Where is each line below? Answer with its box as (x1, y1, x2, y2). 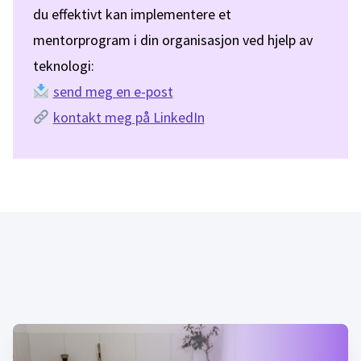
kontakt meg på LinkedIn (52, 108, 205, 127)
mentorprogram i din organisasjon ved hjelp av (33, 31, 313, 49)
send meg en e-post (52, 82, 173, 101)
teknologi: (33, 56, 94, 75)
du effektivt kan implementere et (33, 5, 231, 23)
